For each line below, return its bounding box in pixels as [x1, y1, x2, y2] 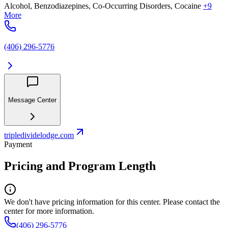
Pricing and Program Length [4, 159, 156, 173]
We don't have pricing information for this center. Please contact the [4, 197, 220, 206]
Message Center [8, 96, 56, 104]
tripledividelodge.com [4, 131, 74, 140]
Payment [4, 140, 32, 149]
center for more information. [4, 206, 94, 215]
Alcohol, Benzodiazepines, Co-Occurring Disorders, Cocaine [4, 2, 201, 11]
